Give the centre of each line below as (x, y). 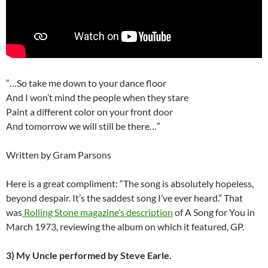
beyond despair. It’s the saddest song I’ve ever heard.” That (124, 198)
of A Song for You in (214, 212)
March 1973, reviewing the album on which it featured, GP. (125, 227)
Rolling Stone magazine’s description (98, 212)
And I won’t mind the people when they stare (97, 98)
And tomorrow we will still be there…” (83, 126)
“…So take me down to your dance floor (86, 83)
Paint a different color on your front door (89, 112)
